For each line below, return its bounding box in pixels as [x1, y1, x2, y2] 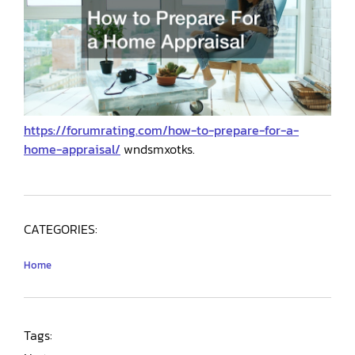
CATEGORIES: [24, 219, 97, 239]
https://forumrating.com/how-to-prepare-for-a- [24, 120, 299, 139]
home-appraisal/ [24, 139, 120, 158]
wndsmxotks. [120, 139, 195, 158]
